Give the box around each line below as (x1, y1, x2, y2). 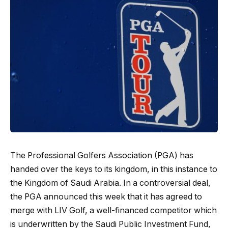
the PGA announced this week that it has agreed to (10, 191, 202, 202)
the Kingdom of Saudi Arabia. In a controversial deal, (10, 178, 211, 188)
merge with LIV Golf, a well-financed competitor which (10, 205, 217, 215)
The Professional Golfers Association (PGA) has (10, 150, 193, 160)
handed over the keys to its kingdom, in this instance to (10, 164, 217, 174)
